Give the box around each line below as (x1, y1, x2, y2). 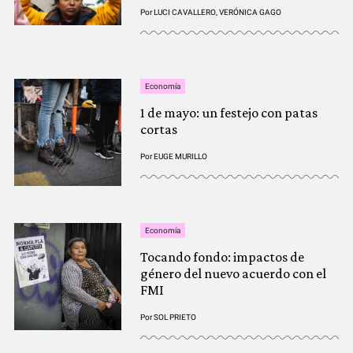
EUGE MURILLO (154, 152, 207, 162)
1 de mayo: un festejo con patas (140, 105, 318, 121)
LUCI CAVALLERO (154, 8, 216, 17)
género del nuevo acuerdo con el (140, 266, 326, 282)
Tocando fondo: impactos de (140, 249, 304, 266)
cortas (140, 121, 177, 138)
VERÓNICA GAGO (219, 8, 281, 17)
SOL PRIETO (154, 313, 196, 322)
